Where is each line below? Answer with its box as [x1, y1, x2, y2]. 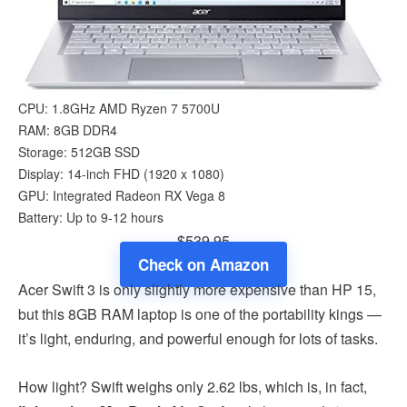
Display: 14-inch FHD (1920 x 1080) [18, 164, 224, 183]
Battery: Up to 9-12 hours [18, 207, 164, 226]
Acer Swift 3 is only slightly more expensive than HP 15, [18, 278, 376, 300]
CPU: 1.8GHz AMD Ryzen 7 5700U [18, 98, 220, 117]
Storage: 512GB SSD [18, 142, 140, 161]
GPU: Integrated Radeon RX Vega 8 [18, 185, 225, 204]
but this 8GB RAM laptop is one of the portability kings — [18, 303, 382, 324]
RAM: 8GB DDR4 [18, 120, 117, 139]
